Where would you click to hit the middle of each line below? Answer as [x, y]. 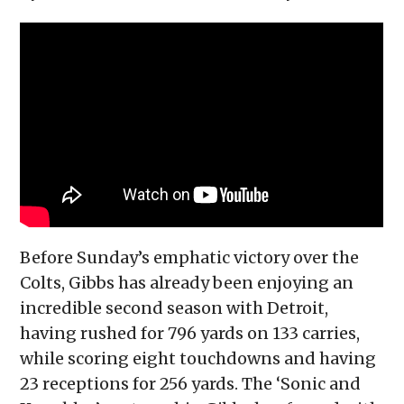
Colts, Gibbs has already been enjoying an [187, 283]
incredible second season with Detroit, [174, 308]
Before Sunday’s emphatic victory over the [190, 258]
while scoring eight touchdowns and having [198, 359]
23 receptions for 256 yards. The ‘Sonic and [191, 384]
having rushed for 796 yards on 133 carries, [190, 334]
